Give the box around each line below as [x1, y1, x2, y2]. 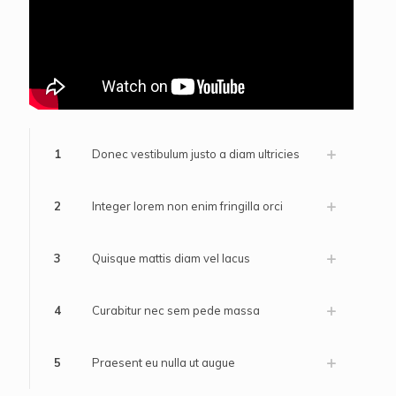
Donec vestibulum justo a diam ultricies [92, 146, 300, 161]
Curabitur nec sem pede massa [92, 302, 260, 317]
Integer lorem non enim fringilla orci [92, 198, 283, 213]
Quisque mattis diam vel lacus [92, 250, 250, 265]
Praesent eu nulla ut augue [92, 354, 235, 369]
